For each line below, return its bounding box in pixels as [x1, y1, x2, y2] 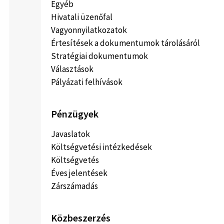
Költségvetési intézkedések [51, 141, 152, 152]
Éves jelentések [51, 167, 107, 178]
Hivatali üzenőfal [51, 11, 112, 22]
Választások [51, 63, 93, 74]
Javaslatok [51, 128, 90, 139]
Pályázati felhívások [51, 76, 122, 87]
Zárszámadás [51, 180, 98, 191]
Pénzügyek [51, 107, 98, 120]
